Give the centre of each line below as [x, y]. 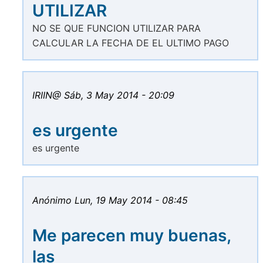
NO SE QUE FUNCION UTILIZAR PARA [117, 28]
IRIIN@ [47, 95]
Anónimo [52, 200]
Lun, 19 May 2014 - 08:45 [131, 200]
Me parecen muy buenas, [131, 236]
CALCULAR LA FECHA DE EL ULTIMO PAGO [131, 43]
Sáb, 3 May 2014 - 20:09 [119, 95]
